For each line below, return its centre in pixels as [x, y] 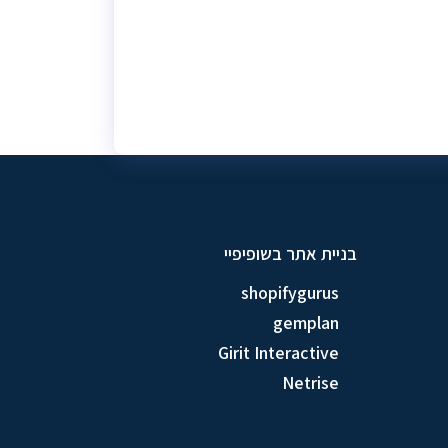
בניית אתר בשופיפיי [290, 254]
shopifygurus [290, 293]
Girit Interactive [278, 353]
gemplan [306, 323]
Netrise [310, 383]
